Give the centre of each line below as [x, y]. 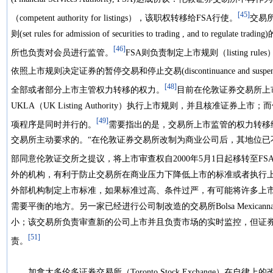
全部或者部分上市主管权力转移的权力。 [88, 90]
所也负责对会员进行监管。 [62, 52]
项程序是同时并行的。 [54, 124]
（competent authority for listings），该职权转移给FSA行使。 [124, 18]
